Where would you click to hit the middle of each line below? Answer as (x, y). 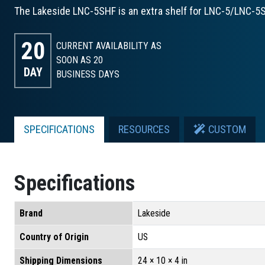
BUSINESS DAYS (88, 75)
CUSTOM (226, 129)
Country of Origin (54, 237)
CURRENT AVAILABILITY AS (109, 46)
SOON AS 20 (80, 60)
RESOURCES (144, 129)
